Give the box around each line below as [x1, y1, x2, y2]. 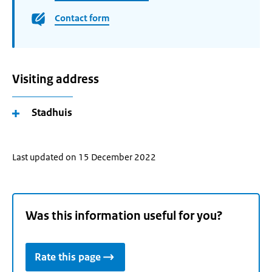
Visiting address [12, 72, 99, 87]
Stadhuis [32, 106, 72, 119]
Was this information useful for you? [25, 208, 223, 224]
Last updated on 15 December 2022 [12, 151, 156, 163]
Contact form [55, 12, 109, 24]
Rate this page [35, 250, 101, 264]
